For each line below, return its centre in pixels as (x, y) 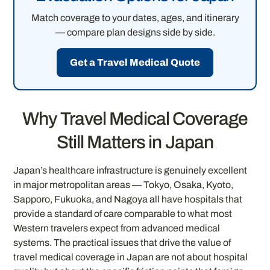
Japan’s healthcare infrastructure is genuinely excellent (130, 170)
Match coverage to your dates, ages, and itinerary (135, 17)
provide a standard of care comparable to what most (123, 213)
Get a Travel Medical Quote (135, 62)
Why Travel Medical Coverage (135, 118)
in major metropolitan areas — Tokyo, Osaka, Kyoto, (124, 184)
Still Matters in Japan (135, 142)
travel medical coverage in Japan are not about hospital (131, 257)
